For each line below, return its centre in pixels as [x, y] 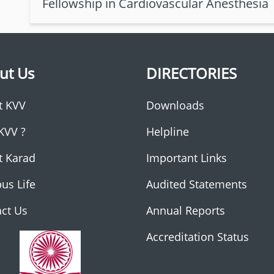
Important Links [187, 158]
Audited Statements [197, 184]
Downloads [175, 105]
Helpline [168, 131]
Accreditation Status [198, 237]
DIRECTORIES [191, 73]
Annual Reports [186, 210]
